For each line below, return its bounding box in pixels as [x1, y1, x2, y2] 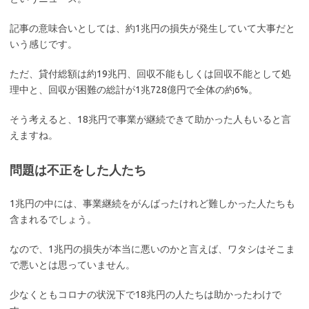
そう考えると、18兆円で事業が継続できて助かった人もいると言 [10, 114, 291, 125]
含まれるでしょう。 [10, 214, 97, 225]
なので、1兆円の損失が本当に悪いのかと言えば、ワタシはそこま [10, 243, 295, 255]
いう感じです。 [10, 39, 77, 50]
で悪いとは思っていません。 [10, 259, 135, 270]
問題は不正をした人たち [10, 163, 146, 177]
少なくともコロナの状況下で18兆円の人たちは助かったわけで [10, 289, 281, 300]
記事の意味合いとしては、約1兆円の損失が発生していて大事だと [10, 23, 295, 34]
